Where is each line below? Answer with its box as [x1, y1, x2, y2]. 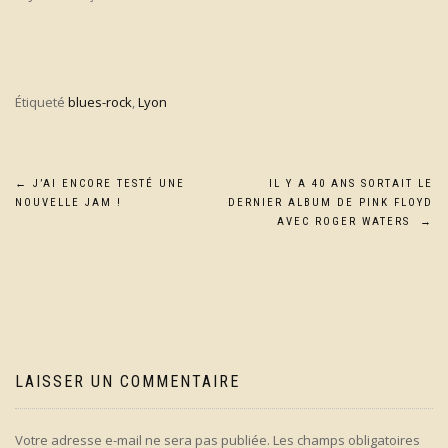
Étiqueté [15, 93, 68, 112]
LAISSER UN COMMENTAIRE [15, 372, 240, 392]
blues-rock [68, 93, 132, 112]
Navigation [14, 173, 166, 215]
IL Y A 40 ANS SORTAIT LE [269, 177, 433, 191]
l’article [14, 257, 116, 299]
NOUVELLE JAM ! [15, 196, 122, 210]
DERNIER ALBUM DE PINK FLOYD [228, 196, 433, 210]
